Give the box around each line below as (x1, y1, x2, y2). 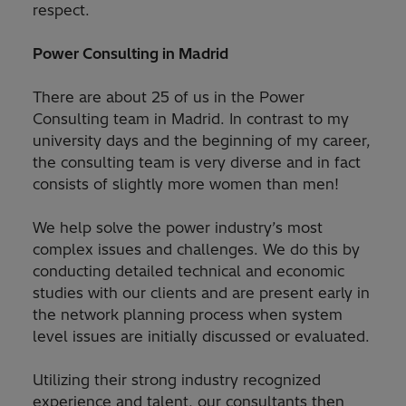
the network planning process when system (33, 305, 343, 324)
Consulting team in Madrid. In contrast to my (33, 110, 349, 129)
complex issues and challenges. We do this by (33, 240, 360, 259)
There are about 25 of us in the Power (33, 88, 304, 107)
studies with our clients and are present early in (33, 284, 370, 303)
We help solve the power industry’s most (33, 218, 323, 237)
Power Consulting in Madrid (33, 44, 228, 63)
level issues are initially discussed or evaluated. (33, 327, 370, 346)
